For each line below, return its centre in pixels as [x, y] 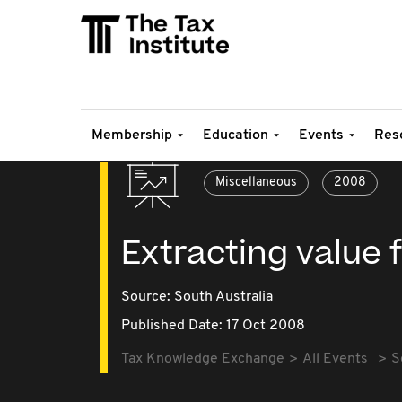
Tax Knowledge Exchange [203, 359]
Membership [132, 135]
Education [236, 135]
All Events [335, 359]
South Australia [223, 297]
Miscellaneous [256, 183]
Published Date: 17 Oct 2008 [213, 326]
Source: [148, 297]
